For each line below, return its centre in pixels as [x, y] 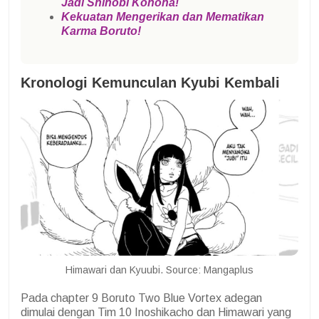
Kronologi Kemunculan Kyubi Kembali [150, 83]
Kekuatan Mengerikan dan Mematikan [163, 17]
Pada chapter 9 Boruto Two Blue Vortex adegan [141, 298]
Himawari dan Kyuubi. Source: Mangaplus [159, 270]
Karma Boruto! [101, 31]
